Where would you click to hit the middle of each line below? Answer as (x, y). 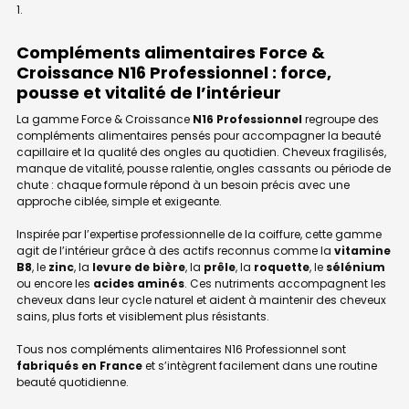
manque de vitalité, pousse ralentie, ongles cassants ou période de (204, 168)
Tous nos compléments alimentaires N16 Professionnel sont (181, 349)
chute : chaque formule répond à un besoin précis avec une (183, 184)
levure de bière (139, 267)
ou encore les (55, 283)
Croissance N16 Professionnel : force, (174, 72)
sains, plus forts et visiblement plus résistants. (143, 316)
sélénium (356, 267)
